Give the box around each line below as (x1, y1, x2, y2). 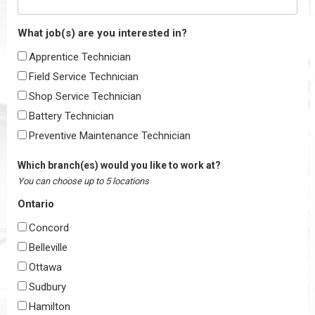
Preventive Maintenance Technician (29, 129, 191, 143)
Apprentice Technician (29, 51, 131, 64)
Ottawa (29, 261, 62, 274)
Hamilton (29, 300, 70, 314)
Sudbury (29, 281, 66, 294)
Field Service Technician (29, 70, 139, 84)
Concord (29, 221, 69, 235)
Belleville (29, 241, 67, 255)
